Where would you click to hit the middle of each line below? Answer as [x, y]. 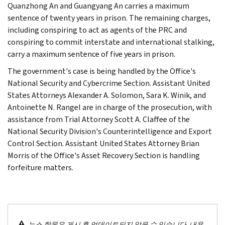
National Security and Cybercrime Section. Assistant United [109, 83]
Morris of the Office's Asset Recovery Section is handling [104, 155]
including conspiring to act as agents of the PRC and [97, 30]
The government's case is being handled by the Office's [102, 71]
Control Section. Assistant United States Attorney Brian [103, 143]
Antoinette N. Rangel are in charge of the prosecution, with [110, 107]
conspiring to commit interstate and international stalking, [111, 42]
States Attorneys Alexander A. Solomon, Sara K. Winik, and [107, 95]
